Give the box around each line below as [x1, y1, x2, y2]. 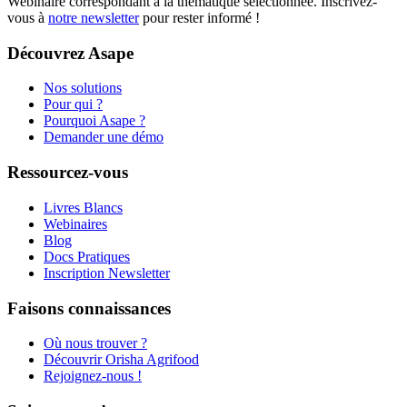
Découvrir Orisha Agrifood [44, 352, 199, 368]
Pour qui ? [44, 96, 103, 113]
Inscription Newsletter [44, 264, 170, 281]
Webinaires [44, 215, 107, 232]
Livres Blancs [44, 199, 123, 215]
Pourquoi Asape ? [44, 113, 145, 129]
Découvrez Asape [7, 43, 134, 63]
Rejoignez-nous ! [44, 368, 142, 384]
